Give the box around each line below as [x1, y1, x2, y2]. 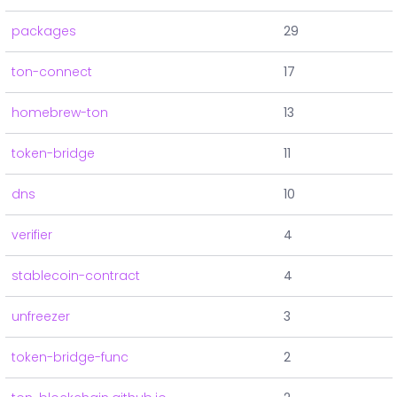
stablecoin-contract [12, 267, 140, 285]
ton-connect [12, 63, 92, 82]
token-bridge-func [12, 348, 128, 367]
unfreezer [12, 307, 70, 326]
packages [12, 22, 76, 41]
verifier [12, 226, 52, 245]
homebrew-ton [12, 104, 108, 122]
